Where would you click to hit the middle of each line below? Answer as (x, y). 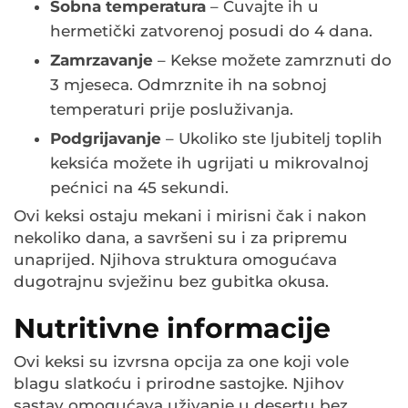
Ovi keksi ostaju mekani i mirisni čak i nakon (190, 216)
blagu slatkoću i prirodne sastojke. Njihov (179, 384)
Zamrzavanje (102, 61)
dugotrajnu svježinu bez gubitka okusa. (171, 282)
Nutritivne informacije (172, 329)
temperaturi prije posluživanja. (172, 110)
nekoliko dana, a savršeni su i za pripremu (181, 238)
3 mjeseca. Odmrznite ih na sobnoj (189, 85)
